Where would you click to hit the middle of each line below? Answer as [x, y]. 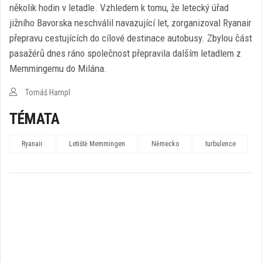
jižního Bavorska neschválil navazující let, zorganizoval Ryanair [130, 23]
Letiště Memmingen [97, 144]
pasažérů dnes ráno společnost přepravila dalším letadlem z [125, 54]
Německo [165, 144]
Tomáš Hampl [47, 93]
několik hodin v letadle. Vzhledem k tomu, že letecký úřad [119, 8]
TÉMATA [35, 119]
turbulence [220, 144]
